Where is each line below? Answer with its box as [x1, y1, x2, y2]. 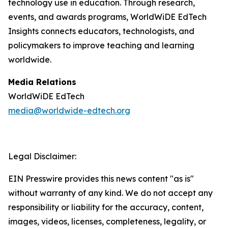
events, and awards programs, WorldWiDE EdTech [8, 12, 207, 22]
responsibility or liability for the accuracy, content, [8, 202, 204, 212]
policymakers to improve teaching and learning [8, 40, 194, 50]
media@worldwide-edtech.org [8, 105, 130, 116]
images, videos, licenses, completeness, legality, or [8, 216, 206, 226]
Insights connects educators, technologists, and [8, 26, 194, 36]
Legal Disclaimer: [8, 151, 76, 161]
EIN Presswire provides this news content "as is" [8, 174, 194, 184]
